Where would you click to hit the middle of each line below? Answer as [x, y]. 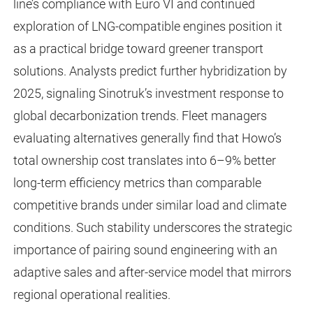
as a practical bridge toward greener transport [138, 49]
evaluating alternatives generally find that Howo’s [147, 138]
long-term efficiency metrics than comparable [137, 183]
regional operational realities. [92, 295]
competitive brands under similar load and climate [150, 205]
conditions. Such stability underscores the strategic [152, 228]
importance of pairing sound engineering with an [145, 250]
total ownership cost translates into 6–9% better [144, 161]
